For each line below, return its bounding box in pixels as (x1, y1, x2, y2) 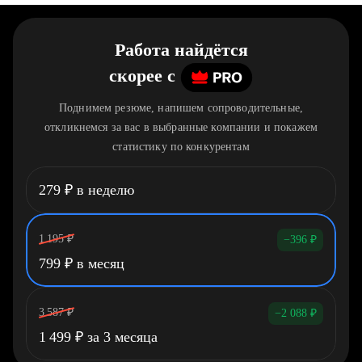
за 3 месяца (83, 329, 158, 345)
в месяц (73, 255, 124, 271)
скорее (109, 65, 162, 86)
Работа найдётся (114, 40, 248, 60)
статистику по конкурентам (112, 141, 250, 153)
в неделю (73, 182, 134, 198)
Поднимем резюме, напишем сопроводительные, (59, 102, 303, 114)
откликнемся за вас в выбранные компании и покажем (44, 121, 318, 133)
